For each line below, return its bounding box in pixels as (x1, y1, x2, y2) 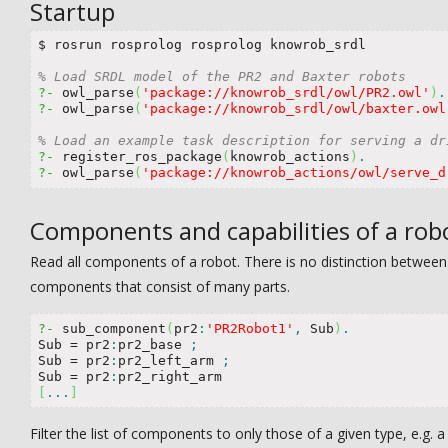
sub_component (53, 320, 166, 336)
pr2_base (117, 336, 190, 352)
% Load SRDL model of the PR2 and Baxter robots (37, 69, 406, 85)
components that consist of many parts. (30, 277, 290, 297)
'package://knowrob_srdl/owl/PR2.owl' (141, 85, 430, 101)
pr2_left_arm (117, 352, 222, 368)
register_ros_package (53, 149, 222, 165)
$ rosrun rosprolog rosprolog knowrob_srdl (37, 37, 366, 53)
